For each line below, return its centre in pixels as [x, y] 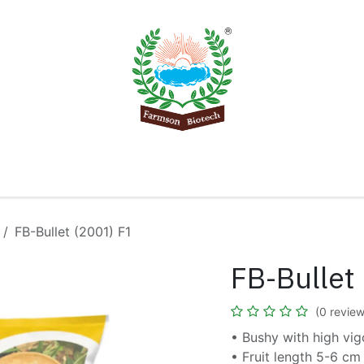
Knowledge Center [155, 174]
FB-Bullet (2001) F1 [73, 232]
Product [45, 174]
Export [260, 174]
